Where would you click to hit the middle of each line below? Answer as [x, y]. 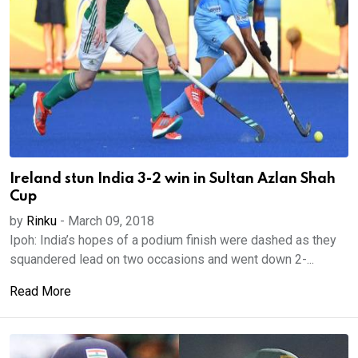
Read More [40, 291]
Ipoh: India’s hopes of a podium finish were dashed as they [173, 240]
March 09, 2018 [111, 221]
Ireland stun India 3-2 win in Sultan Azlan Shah [173, 179]
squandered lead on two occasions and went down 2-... [162, 259]
